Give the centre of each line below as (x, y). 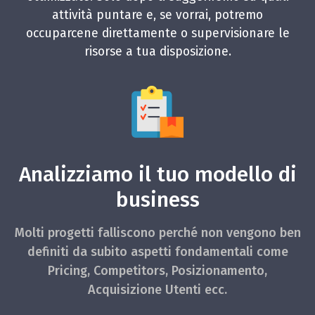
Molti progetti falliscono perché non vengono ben (157, 232)
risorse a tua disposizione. (157, 51)
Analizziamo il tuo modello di (157, 174)
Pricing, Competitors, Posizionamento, (157, 270)
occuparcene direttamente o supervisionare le (157, 33)
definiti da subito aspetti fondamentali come (157, 251)
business (157, 199)
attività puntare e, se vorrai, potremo (157, 15)
